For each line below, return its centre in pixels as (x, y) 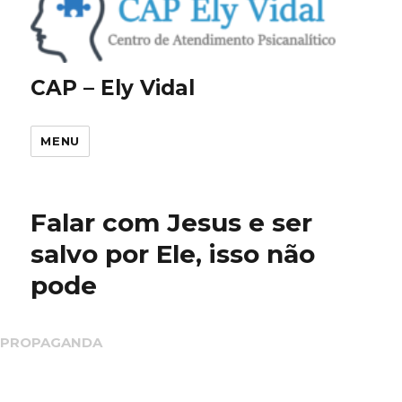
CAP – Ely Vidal (113, 87)
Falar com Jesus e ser (172, 222)
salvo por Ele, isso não (173, 253)
